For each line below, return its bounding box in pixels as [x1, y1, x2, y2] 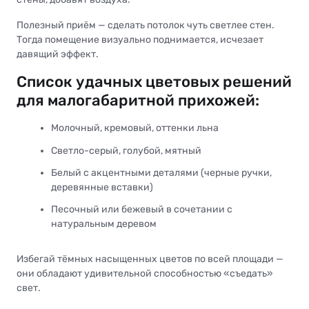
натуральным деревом [51, 217, 157, 230]
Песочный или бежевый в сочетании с [51, 203, 232, 215]
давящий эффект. [17, 48, 99, 61]
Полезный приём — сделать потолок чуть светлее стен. [17, 19, 275, 32]
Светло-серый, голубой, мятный [51, 144, 201, 157]
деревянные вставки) [51, 181, 153, 193]
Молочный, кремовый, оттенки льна [51, 122, 219, 134]
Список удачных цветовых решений [17, 72, 292, 92]
